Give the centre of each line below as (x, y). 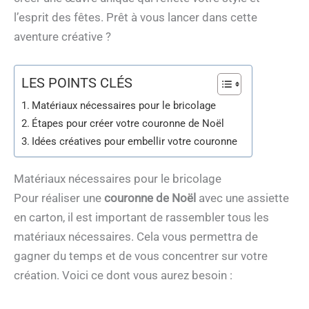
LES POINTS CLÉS (77, 83)
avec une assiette (242, 198)
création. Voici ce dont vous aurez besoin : (123, 276)
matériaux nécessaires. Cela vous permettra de (136, 237)
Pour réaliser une (59, 198)
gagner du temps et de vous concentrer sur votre (141, 256)
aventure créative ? (62, 37)
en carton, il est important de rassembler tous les (141, 218)
